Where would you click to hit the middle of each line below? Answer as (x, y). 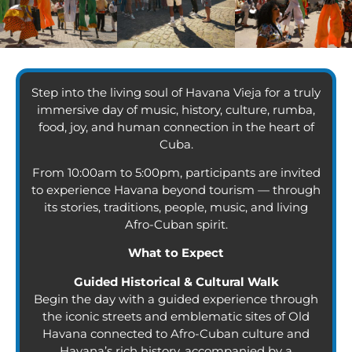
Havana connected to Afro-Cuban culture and (176, 333)
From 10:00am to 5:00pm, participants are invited (176, 173)
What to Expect (176, 253)
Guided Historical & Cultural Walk (176, 281)
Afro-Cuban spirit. (176, 225)
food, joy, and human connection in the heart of (176, 126)
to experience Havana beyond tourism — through (176, 190)
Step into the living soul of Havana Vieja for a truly (176, 92)
